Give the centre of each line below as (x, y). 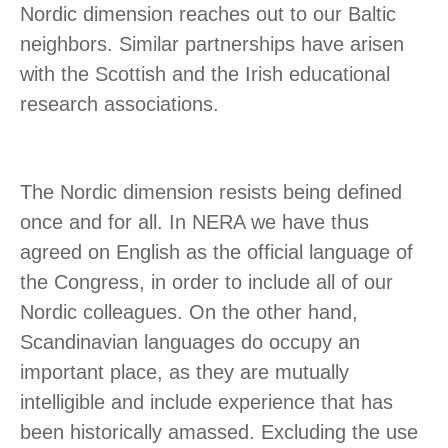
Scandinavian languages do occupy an (190, 342)
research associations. (119, 104)
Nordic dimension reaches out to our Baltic (208, 14)
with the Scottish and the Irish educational (205, 74)
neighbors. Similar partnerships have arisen (212, 44)
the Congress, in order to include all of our (206, 282)
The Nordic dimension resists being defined (211, 192)
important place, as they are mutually (184, 372)
